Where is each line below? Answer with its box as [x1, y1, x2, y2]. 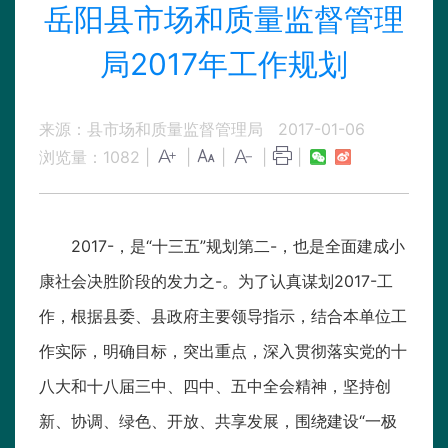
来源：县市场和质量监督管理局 [39, 119, 263, 140]
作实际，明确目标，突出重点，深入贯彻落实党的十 [39, 341, 407, 362]
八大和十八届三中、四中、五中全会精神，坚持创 [39, 376, 391, 397]
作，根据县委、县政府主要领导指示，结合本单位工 [39, 306, 407, 327]
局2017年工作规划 [100, 46, 348, 83]
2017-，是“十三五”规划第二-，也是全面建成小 [71, 236, 405, 257]
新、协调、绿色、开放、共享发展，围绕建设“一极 [39, 411, 397, 432]
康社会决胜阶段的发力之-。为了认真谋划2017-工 [39, 271, 393, 292]
